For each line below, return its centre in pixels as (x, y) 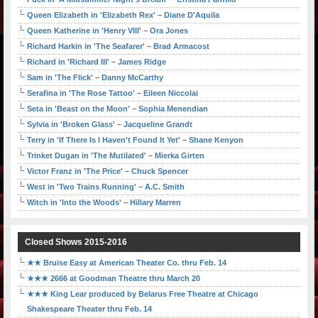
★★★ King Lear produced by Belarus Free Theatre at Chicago (143, 294)
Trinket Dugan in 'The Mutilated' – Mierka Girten (116, 156)
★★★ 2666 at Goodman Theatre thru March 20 (114, 279)
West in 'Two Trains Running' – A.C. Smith (106, 187)
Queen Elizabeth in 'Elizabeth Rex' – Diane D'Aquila (123, 15)
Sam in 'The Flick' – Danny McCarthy (95, 78)
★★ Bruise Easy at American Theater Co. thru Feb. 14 (127, 263)
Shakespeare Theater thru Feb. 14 (89, 309)
